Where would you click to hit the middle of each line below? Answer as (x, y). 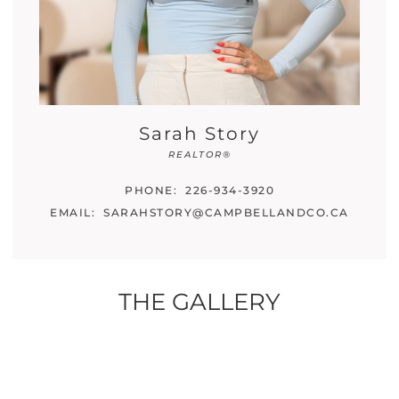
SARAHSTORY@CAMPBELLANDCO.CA (226, 213)
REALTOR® (199, 155)
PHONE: (151, 191)
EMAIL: (73, 213)
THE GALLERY (199, 302)
